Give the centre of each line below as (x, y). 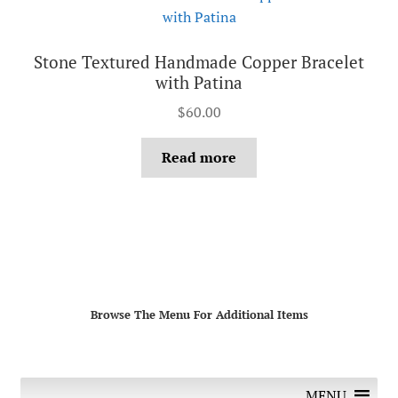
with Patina (199, 83)
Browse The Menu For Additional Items (199, 315)
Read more (199, 158)
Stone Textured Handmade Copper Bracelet (199, 62)
